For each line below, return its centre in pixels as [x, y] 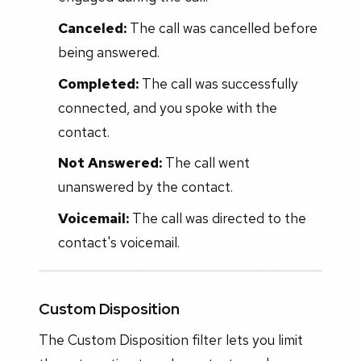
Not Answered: [110, 163]
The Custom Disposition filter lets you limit [171, 340]
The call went [205, 163]
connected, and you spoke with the [167, 107]
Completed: [98, 83]
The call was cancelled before [222, 27]
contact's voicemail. [118, 243]
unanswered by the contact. [145, 187]
